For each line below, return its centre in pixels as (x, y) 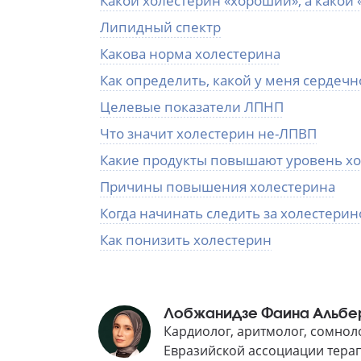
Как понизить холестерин (186, 239)
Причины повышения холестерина (218, 186)
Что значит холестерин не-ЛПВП (208, 133)
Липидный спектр (160, 27)
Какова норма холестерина (190, 53)
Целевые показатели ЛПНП (192, 106)
